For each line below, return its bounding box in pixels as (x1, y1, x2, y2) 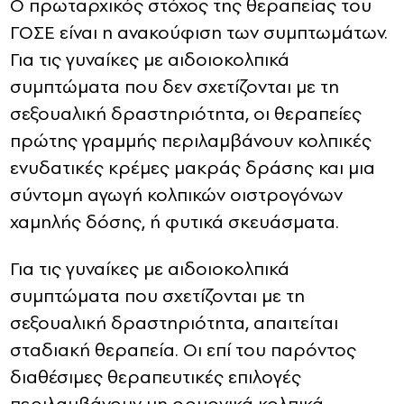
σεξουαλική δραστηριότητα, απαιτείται (10, 310, 338, 336)
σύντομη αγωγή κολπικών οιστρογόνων (10, 182, 343, 208)
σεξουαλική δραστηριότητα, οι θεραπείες (10, 101, 362, 127)
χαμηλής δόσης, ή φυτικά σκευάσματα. (10, 209, 339, 235)
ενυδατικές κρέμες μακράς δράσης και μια (10, 155, 375, 181)
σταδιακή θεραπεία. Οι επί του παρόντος (10, 337, 356, 363)
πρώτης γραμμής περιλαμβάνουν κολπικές (10, 128, 372, 154)
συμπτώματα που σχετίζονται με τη (10, 283, 305, 309)
